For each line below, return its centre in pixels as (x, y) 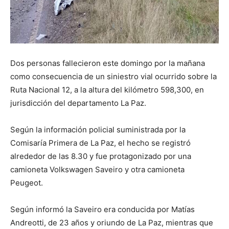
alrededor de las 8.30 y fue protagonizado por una (101, 156)
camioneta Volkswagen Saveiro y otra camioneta (97, 169)
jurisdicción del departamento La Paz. (78, 103)
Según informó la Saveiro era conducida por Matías (102, 209)
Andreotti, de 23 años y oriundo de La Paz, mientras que (112, 222)
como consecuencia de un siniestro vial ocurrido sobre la (113, 76)
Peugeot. (27, 182)
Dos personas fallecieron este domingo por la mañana (108, 63)
